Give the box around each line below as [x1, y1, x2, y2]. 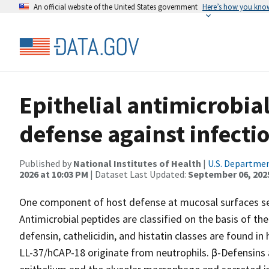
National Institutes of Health [73, 157, 201, 169]
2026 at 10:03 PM [19, 168, 88, 180]
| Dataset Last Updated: [88, 168, 188, 180]
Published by [19, 157, 73, 169]
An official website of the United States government [34, 2, 198, 11]
